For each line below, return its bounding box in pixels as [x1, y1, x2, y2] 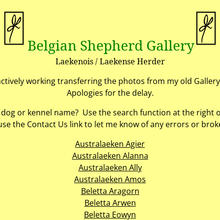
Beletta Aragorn [81, 185, 139, 196]
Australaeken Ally [78, 162, 142, 173]
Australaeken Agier [75, 138, 145, 149]
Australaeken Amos [74, 173, 146, 185]
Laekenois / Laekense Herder [55, 55, 165, 67]
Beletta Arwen [84, 197, 136, 208]
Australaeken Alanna [72, 150, 148, 161]
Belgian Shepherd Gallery [27, 35, 194, 55]
